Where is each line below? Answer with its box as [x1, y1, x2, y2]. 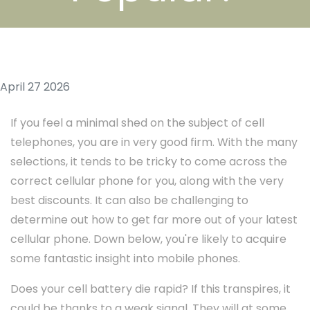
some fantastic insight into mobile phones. [10, 250, 240, 267]
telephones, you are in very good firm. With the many [10, 134, 298, 151]
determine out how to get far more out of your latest [10, 212, 298, 228]
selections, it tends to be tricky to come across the [10, 154, 287, 170]
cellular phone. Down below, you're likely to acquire [10, 231, 286, 248]
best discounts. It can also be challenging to [10, 192, 248, 209]
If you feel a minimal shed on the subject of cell [10, 115, 264, 131]
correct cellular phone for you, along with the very [10, 173, 284, 190]
